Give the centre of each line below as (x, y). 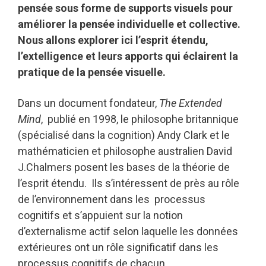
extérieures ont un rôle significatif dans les (118, 247)
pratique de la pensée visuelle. (92, 72)
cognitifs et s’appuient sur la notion (100, 215)
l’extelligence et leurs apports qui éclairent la (128, 56)
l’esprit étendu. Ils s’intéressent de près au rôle (129, 183)
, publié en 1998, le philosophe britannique (140, 119)
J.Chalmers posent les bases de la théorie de (124, 167)
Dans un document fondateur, (88, 103)
